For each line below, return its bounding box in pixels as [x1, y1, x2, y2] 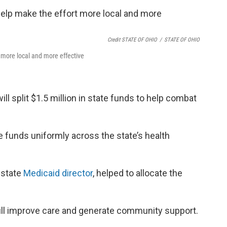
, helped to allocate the [93, 167, 182, 178]
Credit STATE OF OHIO [107, 36, 157, 43]
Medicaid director [23, 167, 93, 178]
